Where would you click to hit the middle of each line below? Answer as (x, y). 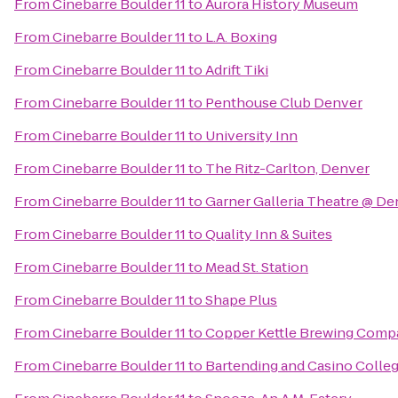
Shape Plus (241, 300)
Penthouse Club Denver (284, 103)
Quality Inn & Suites (269, 234)
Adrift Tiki (237, 70)
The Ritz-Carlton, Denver (287, 168)
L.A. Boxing (241, 37)
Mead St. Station (257, 267)
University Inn (251, 135)
